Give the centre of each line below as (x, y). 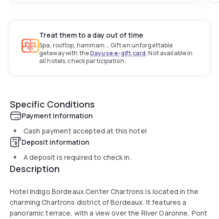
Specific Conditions (52, 104)
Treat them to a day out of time (91, 35)
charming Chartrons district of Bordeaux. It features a (98, 202)
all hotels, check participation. (82, 61)
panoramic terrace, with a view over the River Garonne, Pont (109, 213)
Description (35, 168)
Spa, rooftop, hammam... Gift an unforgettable (106, 45)
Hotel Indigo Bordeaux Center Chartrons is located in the (104, 191)
